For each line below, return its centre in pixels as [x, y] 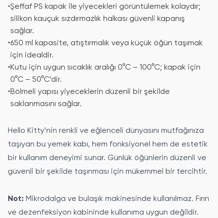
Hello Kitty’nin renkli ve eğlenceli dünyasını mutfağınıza [106, 131]
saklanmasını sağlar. [46, 104]
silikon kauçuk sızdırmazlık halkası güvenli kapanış [98, 19]
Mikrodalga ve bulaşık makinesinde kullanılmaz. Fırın [117, 199]
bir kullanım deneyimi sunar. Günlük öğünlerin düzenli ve [107, 158]
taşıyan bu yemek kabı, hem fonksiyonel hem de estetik [108, 145]
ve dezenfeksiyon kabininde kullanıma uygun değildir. [103, 213]
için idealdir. [32, 55]
